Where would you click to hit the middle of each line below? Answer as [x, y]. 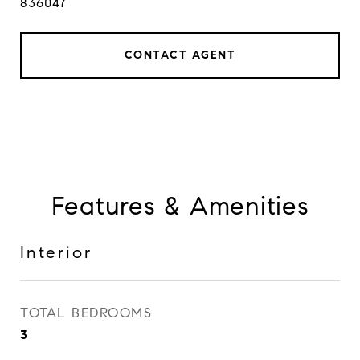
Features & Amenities [180, 206]
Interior [56, 252]
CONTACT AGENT [180, 55]
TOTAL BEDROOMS [86, 313]
